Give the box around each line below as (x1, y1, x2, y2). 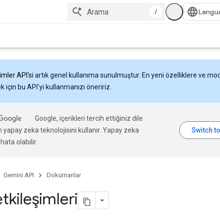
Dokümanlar (47, 171, 81, 179)
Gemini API (3, 171, 34, 179)
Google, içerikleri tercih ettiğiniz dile (35, 114, 143, 122)
